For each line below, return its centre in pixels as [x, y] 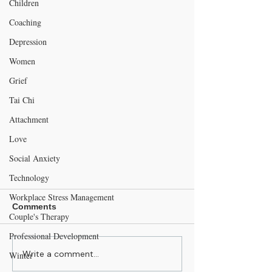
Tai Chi [22, 100]
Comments [34, 206]
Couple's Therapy [39, 216]
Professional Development [54, 236]
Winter [21, 255]
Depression [28, 42]
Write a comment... [61, 253]
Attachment [29, 119]
